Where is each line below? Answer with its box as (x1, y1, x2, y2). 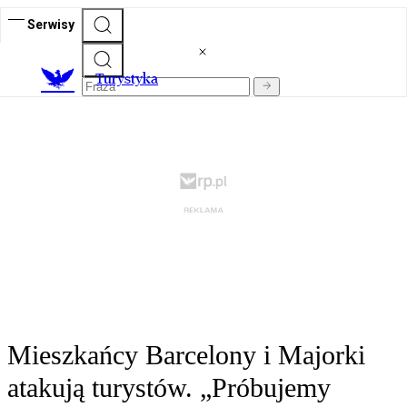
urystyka (104, 70, 158, 88)
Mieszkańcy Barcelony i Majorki (7, 340, 365, 371)
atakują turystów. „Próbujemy (7, 372, 331, 403)
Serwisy (27, 16, 74, 32)
